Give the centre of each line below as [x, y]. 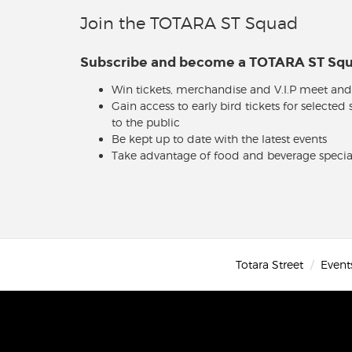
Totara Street [269, 265]
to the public [146, 123]
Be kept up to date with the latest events [219, 139]
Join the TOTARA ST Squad [189, 24]
